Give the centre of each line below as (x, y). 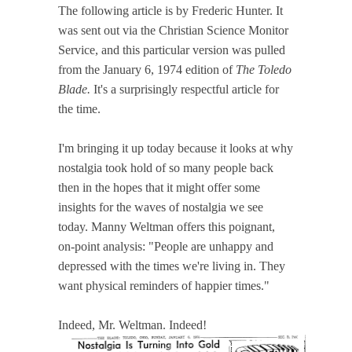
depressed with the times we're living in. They (172, 266)
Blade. (74, 89)
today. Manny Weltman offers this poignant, (167, 226)
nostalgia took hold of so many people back (166, 167)
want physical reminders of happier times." (164, 285)
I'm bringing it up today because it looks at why (176, 148)
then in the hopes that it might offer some (159, 187)
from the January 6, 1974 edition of (145, 69)
